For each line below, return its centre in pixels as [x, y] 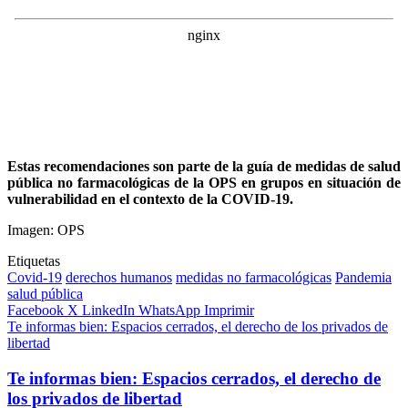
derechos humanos [119, 277]
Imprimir [229, 310]
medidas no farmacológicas [254, 277]
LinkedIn [108, 310]
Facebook [36, 310]
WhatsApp [169, 310]
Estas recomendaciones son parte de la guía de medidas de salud [204, 166]
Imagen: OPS [46, 229]
